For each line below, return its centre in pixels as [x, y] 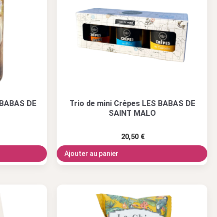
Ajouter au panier [92, 153]
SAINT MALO [132, 113]
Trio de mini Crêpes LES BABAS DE [132, 103]
